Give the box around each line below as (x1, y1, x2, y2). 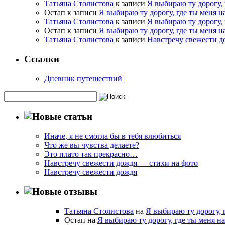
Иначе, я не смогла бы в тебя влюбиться (44, 132, 181, 141)
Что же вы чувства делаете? (44, 141, 139, 150)
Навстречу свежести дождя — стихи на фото (44, 159, 198, 168)
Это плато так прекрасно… (44, 150, 138, 159)
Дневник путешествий (44, 74, 122, 83)
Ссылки (24, 53, 59, 64)
